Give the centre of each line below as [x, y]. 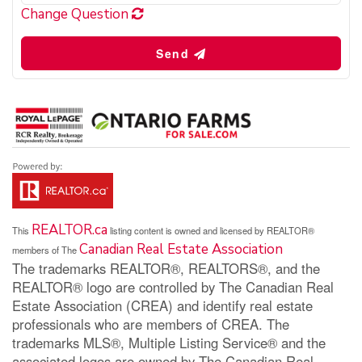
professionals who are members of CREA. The [151, 324]
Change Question [76, 14]
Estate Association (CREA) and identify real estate [162, 305]
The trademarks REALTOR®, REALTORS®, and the [166, 268]
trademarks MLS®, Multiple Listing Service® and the [169, 342]
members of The [46, 249]
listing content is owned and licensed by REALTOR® [211, 230]
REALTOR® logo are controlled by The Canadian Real [173, 286]
